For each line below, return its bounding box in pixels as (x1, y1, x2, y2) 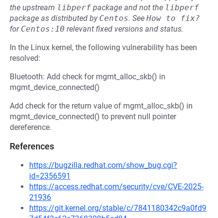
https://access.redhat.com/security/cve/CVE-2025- (29, 182, 203, 191)
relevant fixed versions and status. (65, 24, 183, 34)
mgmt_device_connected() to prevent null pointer (10, 112, 176, 121)
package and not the (91, 3, 165, 12)
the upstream (10, 3, 57, 12)
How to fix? (146, 14, 200, 23)
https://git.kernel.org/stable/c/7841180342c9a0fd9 (29, 203, 206, 213)
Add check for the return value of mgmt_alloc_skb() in (10, 101, 193, 110)
